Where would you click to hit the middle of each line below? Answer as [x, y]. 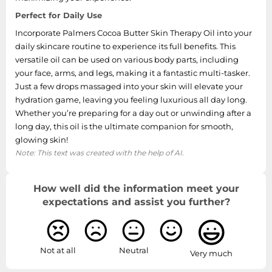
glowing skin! [42, 139]
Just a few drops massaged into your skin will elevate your [129, 86]
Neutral [134, 250]
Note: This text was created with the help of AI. [100, 152]
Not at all [58, 250]
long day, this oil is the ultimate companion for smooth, [124, 126]
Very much [212, 253]
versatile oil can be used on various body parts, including [127, 59]
